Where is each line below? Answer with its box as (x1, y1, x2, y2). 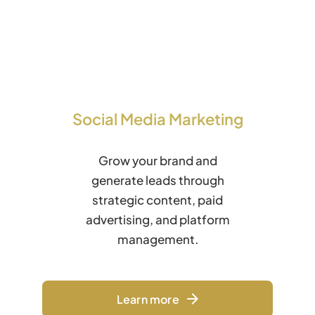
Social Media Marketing (72, 108, 243, 129)
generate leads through (91, 172, 224, 188)
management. (117, 231, 198, 247)
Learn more (116, 291, 179, 307)
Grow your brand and (98, 152, 217, 168)
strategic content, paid (92, 191, 223, 207)
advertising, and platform (85, 211, 230, 227)
